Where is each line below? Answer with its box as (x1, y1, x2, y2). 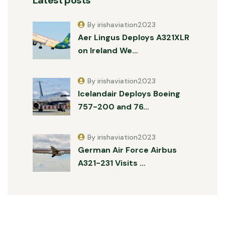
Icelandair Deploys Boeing (78, 88, 180, 99)
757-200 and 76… (78, 101, 149, 112)
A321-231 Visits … (78, 157, 145, 168)
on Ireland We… (78, 45, 138, 56)
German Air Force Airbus (78, 144, 177, 155)
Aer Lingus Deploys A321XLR (78, 32, 189, 43)
